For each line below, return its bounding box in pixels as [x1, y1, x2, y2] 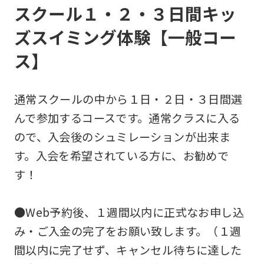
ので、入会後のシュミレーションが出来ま [14, 128, 231, 146]
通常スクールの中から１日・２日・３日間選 [14, 91, 243, 108]
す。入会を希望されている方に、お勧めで [14, 147, 229, 164]
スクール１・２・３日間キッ [14, 1, 236, 26]
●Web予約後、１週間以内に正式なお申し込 [14, 204, 244, 221]
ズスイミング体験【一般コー [14, 25, 236, 49]
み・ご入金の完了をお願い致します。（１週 [14, 223, 242, 240]
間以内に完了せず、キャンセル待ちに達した [14, 242, 242, 259]
